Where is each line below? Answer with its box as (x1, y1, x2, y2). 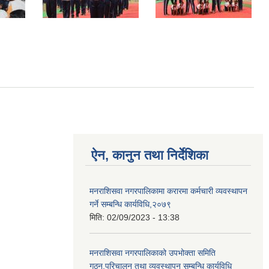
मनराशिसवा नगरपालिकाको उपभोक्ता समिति (89, 247, 216, 258)
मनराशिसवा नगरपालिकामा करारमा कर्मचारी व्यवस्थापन (89, 186, 247, 196)
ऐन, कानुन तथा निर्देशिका (91, 147, 208, 163)
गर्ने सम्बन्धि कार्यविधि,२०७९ (89, 199, 171, 209)
